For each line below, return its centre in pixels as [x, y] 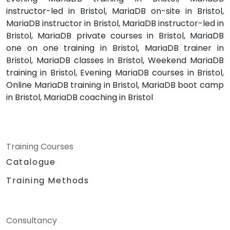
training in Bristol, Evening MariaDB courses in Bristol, [115, 73]
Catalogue [31, 162]
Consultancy [32, 221]
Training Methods [48, 181]
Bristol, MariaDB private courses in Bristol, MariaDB [115, 36]
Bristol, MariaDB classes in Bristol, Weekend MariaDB [115, 61]
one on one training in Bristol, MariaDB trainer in [115, 48]
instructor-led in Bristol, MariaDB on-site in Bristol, [115, 11]
